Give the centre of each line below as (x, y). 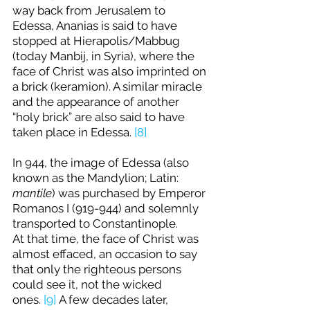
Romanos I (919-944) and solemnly (107, 209)
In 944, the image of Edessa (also (102, 163)
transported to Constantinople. (97, 224)
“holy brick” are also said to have (100, 117)
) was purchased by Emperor (130, 193)
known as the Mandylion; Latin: (97, 178)
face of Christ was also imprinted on (111, 72)
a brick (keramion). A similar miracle (109, 87)
